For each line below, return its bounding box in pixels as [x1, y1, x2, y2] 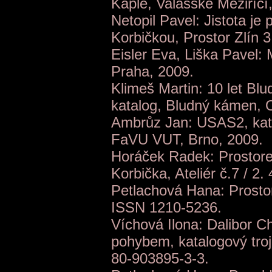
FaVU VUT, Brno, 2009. [111, 131, 263, 148]
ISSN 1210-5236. [111, 199, 222, 216]
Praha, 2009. [111, 63, 194, 80]
